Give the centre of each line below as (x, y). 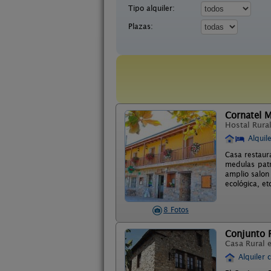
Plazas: (141, 26)
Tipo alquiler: (152, 8)
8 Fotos (176, 210)
